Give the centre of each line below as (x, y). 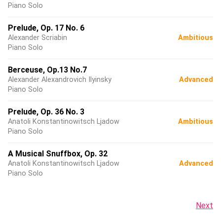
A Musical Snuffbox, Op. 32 (58, 154)
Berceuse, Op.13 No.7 (47, 70)
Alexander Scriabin (37, 38)
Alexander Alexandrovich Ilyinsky (60, 80)
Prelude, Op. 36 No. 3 (46, 112)
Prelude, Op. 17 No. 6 (46, 28)
